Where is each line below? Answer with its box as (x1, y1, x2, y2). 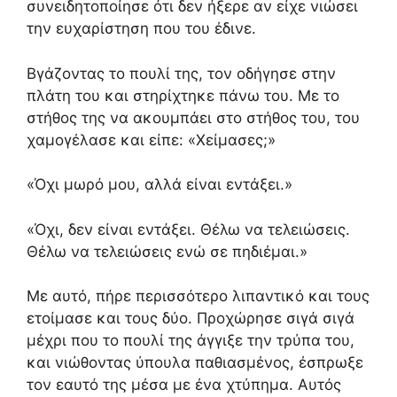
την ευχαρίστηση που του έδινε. (27, 19, 256, 37)
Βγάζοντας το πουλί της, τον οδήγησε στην (27, 64, 336, 82)
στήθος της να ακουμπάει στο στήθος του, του (27, 108, 360, 127)
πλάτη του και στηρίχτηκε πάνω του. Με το (27, 86, 339, 105)
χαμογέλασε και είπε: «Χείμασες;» (27, 130, 276, 149)
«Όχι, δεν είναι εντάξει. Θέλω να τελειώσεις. (27, 220, 350, 238)
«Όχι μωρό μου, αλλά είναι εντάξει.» (27, 175, 292, 193)
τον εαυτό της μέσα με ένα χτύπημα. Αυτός (27, 376, 341, 393)
